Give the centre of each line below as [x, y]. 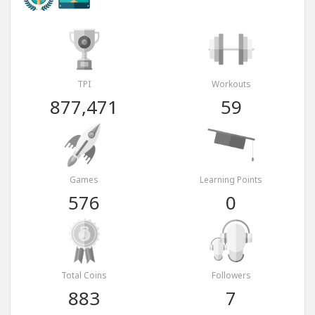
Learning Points [231, 180]
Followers [231, 276]
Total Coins [84, 276]
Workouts [231, 84]
